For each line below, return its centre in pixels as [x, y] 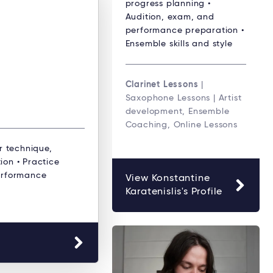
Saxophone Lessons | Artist [183, 98]
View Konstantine [168, 178]
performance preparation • [185, 30]
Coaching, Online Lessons [181, 125]
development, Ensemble [177, 111]
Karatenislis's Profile [174, 192]
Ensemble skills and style [179, 44]
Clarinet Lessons [162, 84]
